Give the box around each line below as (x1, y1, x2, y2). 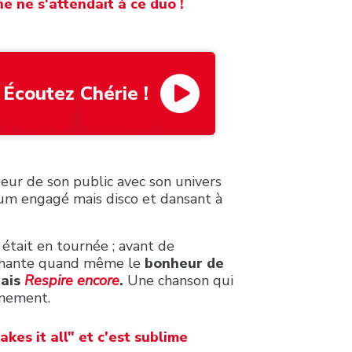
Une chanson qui (127, 270, 233, 290)
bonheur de (145, 253, 224, 273)
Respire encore (24, 270, 119, 290)
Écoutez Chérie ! (2, 80, 148, 106)
